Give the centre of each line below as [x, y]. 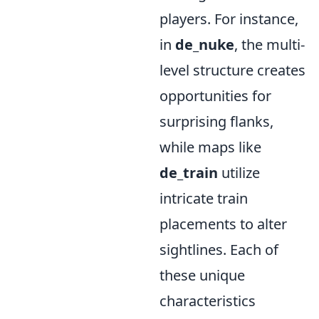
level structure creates [232, 70]
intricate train [204, 199]
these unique [202, 276]
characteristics [208, 301]
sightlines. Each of [219, 250]
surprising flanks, [216, 122]
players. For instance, [229, 19]
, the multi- [270, 45]
